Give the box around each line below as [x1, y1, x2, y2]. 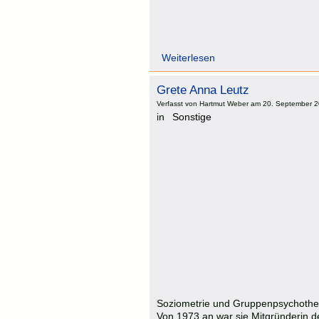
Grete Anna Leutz [157, 83, 249, 97]
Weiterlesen [162, 51, 215, 63]
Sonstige [172, 110, 211, 122]
